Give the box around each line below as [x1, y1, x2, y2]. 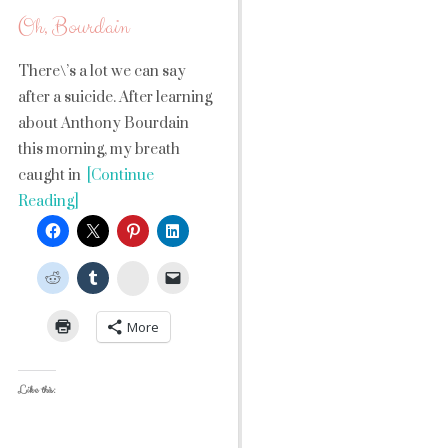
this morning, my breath [18, 140, 180, 159]
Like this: [18, 382, 56, 398]
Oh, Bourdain [18, 12, 129, 43]
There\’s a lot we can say [18, 62, 186, 81]
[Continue [81, 166, 154, 185]
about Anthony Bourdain [18, 114, 189, 133]
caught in [18, 166, 81, 185]
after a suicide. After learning [18, 88, 212, 107]
